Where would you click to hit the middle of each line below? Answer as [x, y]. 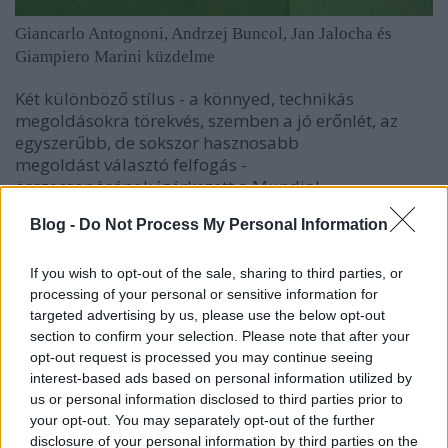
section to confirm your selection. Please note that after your [220, 335]
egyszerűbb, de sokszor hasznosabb [157, 142]
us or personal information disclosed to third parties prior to [216, 398]
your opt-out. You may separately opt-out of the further [202, 419]
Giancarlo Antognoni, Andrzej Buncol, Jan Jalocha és [203, 33]
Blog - [54, 224]
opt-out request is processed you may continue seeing [201, 356]
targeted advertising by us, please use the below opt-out [207, 314]
